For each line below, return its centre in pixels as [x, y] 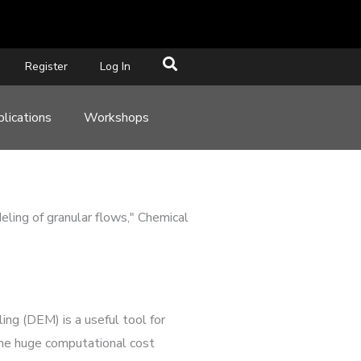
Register [46, 66]
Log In [115, 66]
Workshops [117, 118]
